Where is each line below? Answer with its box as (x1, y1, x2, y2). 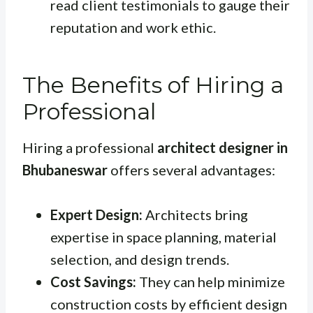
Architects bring (143, 206, 248, 224)
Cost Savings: (50, 273, 136, 291)
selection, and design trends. (50, 251, 229, 268)
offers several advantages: (108, 161, 275, 179)
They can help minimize (136, 273, 285, 291)
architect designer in (157, 139, 288, 156)
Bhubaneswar (22, 161, 108, 179)
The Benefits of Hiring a (22, 71, 284, 99)
